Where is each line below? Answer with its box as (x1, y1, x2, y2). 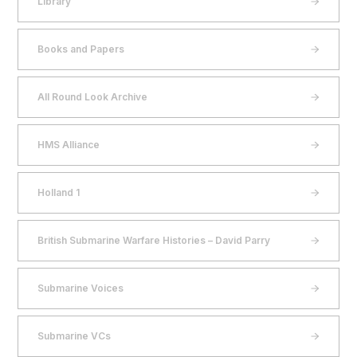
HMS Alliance (37, 139, 100, 151)
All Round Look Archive (37, 91, 148, 103)
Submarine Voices (37, 282, 124, 294)
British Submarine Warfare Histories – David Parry (37, 234, 271, 246)
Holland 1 (37, 186, 80, 198)
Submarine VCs (37, 330, 112, 342)
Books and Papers (37, 43, 125, 55)
